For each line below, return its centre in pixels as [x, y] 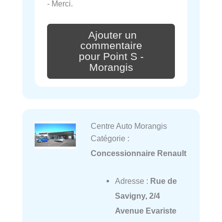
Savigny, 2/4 [137, 196]
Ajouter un [112, 35]
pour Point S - [111, 57]
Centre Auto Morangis [129, 126]
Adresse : [132, 181]
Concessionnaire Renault [138, 153]
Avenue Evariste [145, 211]
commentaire [111, 46]
